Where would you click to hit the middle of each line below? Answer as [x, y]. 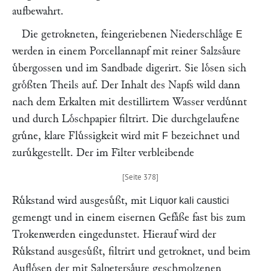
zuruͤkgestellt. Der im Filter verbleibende [103, 153]
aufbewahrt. [38, 11]
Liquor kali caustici [189, 201]
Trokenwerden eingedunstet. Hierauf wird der [114, 234]
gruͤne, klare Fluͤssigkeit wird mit [87, 136]
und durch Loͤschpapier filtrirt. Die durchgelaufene [126, 119]
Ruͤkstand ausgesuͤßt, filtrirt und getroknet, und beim [131, 251]
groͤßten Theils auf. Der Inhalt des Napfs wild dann [126, 85]
